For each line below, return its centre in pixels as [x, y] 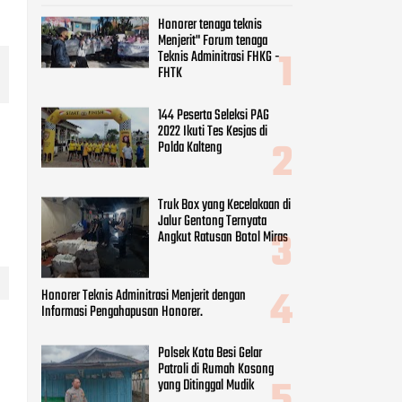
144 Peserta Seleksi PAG [214, 115]
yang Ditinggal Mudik [206, 385]
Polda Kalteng [190, 148]
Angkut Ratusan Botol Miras [223, 237]
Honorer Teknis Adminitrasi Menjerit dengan [144, 296]
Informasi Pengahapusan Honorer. [122, 312]
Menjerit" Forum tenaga [213, 41]
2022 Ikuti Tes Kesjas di [213, 131]
